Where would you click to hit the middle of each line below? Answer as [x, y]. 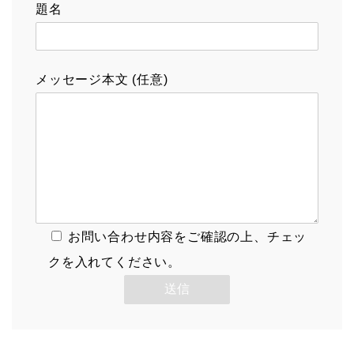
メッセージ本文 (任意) [102, 79]
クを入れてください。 [115, 262]
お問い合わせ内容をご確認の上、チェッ [187, 237]
